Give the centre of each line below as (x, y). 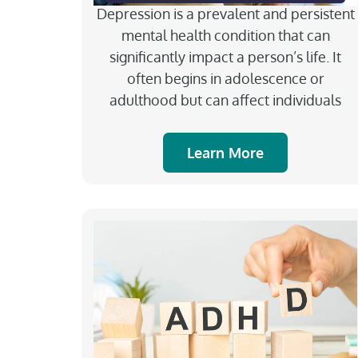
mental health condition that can (225, 35)
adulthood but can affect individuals (225, 99)
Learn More (225, 152)
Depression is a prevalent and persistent (225, 13)
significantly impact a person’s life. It (225, 56)
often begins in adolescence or (225, 78)
